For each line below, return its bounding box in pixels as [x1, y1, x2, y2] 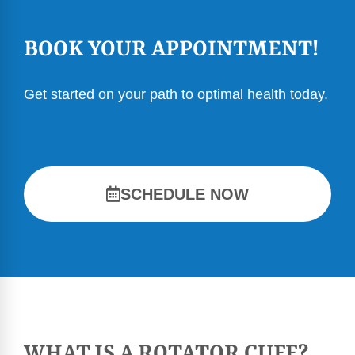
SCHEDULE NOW [120, 185, 249, 203]
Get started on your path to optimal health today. [24, 86, 328, 103]
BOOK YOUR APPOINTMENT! [24, 37, 319, 63]
